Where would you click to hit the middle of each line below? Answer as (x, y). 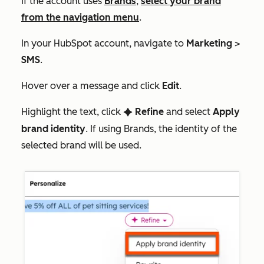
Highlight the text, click (72, 112)
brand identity (53, 129)
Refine (149, 112)
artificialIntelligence (128, 113)
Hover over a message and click (92, 86)
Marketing (209, 44)
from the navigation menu (80, 18)
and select (188, 112)
